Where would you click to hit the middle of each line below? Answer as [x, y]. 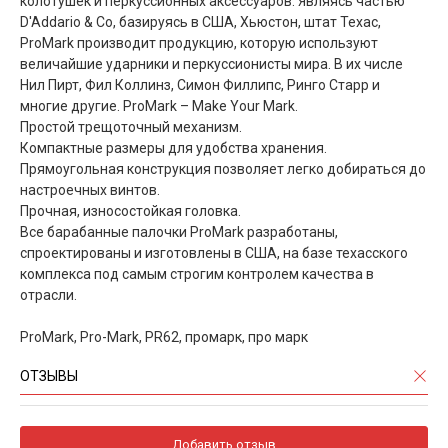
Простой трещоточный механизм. [131, 126]
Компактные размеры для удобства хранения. [173, 147]
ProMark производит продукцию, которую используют [199, 42]
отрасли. [48, 294]
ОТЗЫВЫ [49, 375]
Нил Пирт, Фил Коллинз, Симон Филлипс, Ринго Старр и [200, 84]
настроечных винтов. [90, 189]
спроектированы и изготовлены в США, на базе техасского [214, 252]
